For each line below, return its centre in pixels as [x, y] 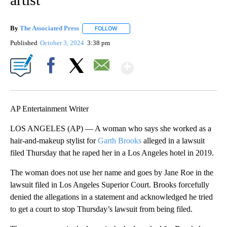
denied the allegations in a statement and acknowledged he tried [111, 197]
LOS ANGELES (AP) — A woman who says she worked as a [111, 128]
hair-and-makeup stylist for [54, 140]
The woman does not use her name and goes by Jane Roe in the [112, 172]
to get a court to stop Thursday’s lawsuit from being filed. [101, 209]
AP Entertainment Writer [49, 108]
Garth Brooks [120, 140]
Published [24, 43]
